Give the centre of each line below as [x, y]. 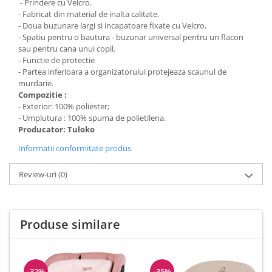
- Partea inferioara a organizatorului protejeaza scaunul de [122, 72]
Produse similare [70, 225]
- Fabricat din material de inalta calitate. [89, 14]
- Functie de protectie [56, 60]
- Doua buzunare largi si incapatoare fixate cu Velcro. [112, 26]
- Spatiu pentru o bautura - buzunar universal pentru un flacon [131, 37]
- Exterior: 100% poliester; [64, 107]
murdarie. [36, 83]
